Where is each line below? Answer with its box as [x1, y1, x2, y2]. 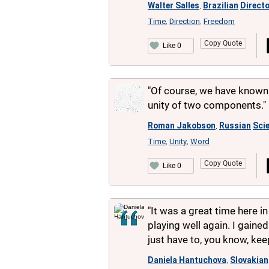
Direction [169, 17, 200, 26]
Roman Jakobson [148, 121, 216, 130]
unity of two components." [148, 99, 266, 111]
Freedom [204, 17, 235, 26]
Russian [219, 121, 251, 130]
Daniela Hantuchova [148, 255, 226, 265]
